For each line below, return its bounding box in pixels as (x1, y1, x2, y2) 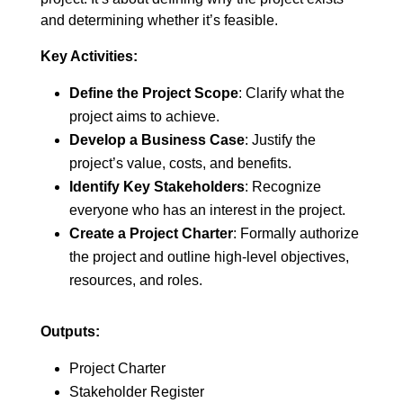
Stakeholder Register (68, 384, 204, 399)
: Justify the (244, 132, 316, 148)
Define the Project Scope (68, 85, 238, 101)
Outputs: (40, 324, 100, 339)
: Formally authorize (232, 226, 359, 241)
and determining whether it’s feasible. (40, 13, 278, 28)
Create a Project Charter (68, 226, 233, 241)
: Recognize (244, 179, 321, 194)
